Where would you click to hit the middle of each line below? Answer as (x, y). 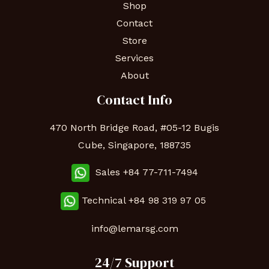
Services (134, 58)
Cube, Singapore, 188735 (134, 145)
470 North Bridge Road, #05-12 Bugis (134, 128)
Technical (105, 201)
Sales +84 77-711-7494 (144, 172)
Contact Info (134, 100)
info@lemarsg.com (134, 229)
